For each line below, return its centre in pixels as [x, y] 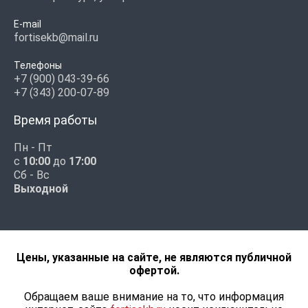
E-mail [27, 24]
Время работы [56, 120]
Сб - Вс [32, 175]
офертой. [154, 271]
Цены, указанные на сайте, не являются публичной [154, 257]
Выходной [41, 189]
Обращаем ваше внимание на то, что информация [154, 297]
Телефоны [38, 65]
